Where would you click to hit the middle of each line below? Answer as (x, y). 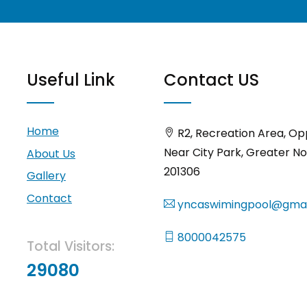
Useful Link (71, 80)
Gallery (46, 176)
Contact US (211, 80)
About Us (51, 153)
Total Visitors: (71, 246)
